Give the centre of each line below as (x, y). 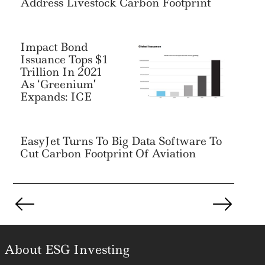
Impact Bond (54, 47)
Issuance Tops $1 (64, 59)
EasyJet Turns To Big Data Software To (121, 141)
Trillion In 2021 (62, 72)
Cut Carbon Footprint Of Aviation (108, 153)
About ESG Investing (67, 249)
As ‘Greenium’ (59, 84)
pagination (35, 208)
